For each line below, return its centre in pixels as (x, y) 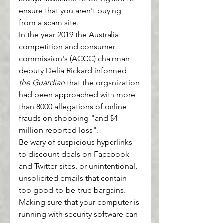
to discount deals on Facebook (75, 154)
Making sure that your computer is (80, 202)
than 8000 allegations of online (74, 107)
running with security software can (79, 214)
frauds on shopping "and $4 (69, 118)
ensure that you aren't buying (71, 11)
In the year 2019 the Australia (70, 35)
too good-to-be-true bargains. (72, 190)
